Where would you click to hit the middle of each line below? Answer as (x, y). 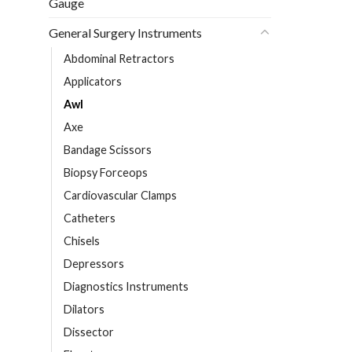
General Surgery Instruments (125, 33)
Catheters (90, 218)
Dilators (84, 310)
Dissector (89, 332)
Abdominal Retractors (119, 59)
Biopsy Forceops (106, 173)
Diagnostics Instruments (126, 287)
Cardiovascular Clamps (120, 196)
